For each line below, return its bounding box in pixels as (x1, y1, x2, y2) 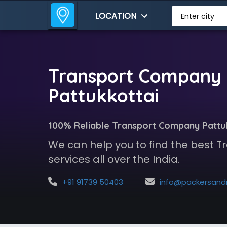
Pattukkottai (48, 84, 159, 107)
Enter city (180, 11, 214, 21)
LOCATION (95, 10, 139, 22)
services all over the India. (48, 152, 180, 166)
